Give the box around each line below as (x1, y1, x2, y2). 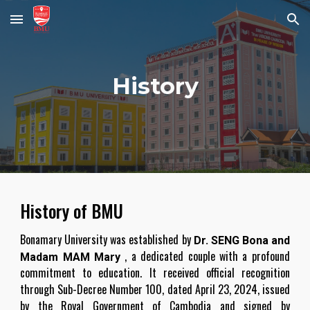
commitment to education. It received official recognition (20, 264, 290, 281)
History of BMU (20, 198, 124, 224)
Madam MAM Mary (20, 250, 121, 264)
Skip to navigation (212, 19, 299, 32)
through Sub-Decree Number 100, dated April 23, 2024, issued (20, 281, 290, 298)
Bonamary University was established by (20, 231, 194, 248)
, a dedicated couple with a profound (125, 248, 290, 264)
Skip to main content (11, 19, 109, 32)
